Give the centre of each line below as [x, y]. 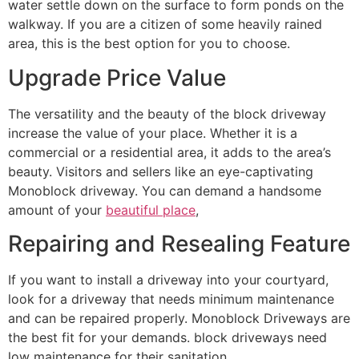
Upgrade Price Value [117, 77]
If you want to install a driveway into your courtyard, [168, 279]
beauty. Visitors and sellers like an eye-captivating [161, 171]
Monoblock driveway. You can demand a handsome [165, 190]
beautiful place [151, 210]
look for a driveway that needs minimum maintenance [171, 298]
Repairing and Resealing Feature [179, 243]
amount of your [57, 210]
